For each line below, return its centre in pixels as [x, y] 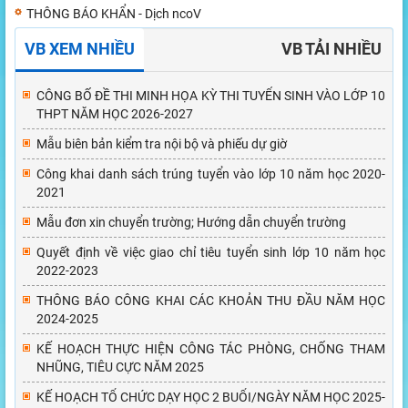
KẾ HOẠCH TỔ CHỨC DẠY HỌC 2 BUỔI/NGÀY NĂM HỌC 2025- [211, 398]
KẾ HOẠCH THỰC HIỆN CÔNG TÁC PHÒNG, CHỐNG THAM [211, 349]
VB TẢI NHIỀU [331, 49]
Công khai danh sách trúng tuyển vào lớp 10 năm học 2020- [211, 174]
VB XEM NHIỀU [80, 49]
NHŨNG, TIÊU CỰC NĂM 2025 [120, 367]
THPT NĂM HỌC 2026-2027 [115, 114]
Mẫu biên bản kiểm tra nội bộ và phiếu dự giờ [162, 144]
